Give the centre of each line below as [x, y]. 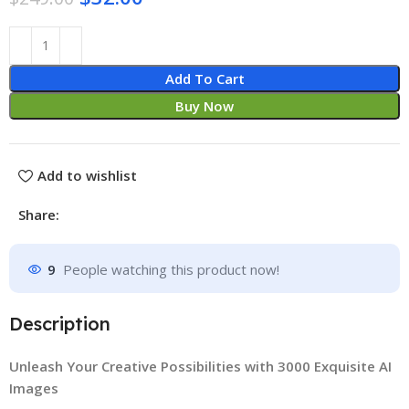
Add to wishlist [87, 176]
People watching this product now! [172, 270]
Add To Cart [204, 78]
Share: [39, 214]
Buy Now [204, 105]
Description [60, 323]
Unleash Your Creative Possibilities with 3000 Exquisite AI [201, 366]
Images [34, 388]
